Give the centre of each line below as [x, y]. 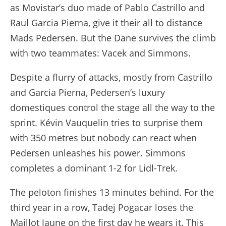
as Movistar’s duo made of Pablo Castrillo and [107, 7]
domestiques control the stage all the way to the [112, 107]
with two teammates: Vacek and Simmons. [100, 53]
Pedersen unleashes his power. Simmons [98, 153]
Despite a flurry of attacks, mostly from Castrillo [111, 77]
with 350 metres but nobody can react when [103, 137]
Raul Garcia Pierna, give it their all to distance [106, 22]
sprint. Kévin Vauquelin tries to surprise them [106, 122]
